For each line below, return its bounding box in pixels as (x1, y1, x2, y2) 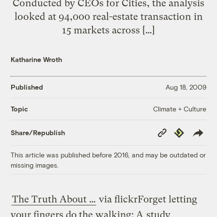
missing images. (11, 160, 59, 169)
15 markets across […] (62, 24, 155, 36)
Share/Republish (11, 128, 65, 137)
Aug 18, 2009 (165, 83, 206, 92)
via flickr (96, 193, 138, 205)
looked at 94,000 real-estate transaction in (14, 10, 203, 22)
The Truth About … (12, 193, 96, 205)
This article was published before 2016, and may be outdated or (11, 150, 206, 159)
